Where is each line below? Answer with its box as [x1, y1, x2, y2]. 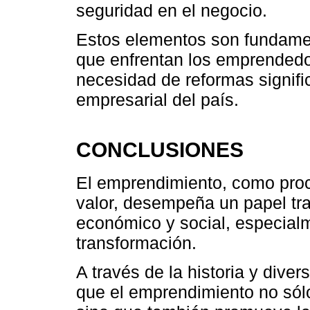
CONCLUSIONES [76, 137, 244, 161]
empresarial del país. [76, 89, 239, 109]
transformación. [76, 233, 197, 253]
